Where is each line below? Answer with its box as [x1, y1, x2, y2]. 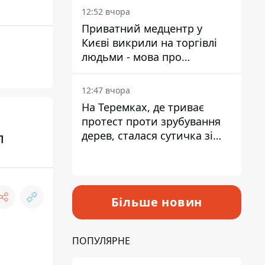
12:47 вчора [82, 85, 130, 96]
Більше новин [111, 194, 203, 210]
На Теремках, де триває [82, 100, 204, 114]
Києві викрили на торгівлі [82, 35, 217, 50]
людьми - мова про [82, 50, 182, 64]
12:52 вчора [82, 6, 130, 17]
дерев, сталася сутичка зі [82, 128, 213, 143]
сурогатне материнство [82, 64, 205, 78]
